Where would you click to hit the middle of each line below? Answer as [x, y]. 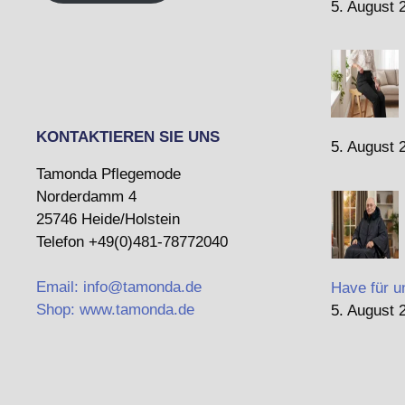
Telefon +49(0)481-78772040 [132, 242]
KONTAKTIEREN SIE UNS [128, 137]
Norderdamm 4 [86, 197]
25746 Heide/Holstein [108, 219]
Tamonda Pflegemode [108, 174]
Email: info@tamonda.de [119, 287]
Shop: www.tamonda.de [115, 310]
